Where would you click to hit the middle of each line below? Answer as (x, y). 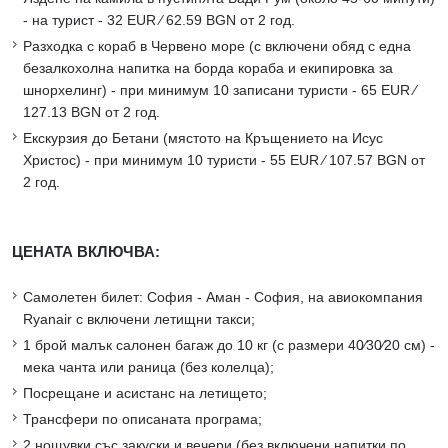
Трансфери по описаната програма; (142, 419)
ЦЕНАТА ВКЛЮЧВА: (86, 252)
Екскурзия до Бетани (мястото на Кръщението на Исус (203, 138)
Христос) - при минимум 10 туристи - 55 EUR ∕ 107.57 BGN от (224, 160)
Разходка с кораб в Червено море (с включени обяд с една (217, 46)
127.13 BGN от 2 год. (91, 112)
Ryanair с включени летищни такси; (139, 319)
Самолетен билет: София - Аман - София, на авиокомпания (223, 297)
